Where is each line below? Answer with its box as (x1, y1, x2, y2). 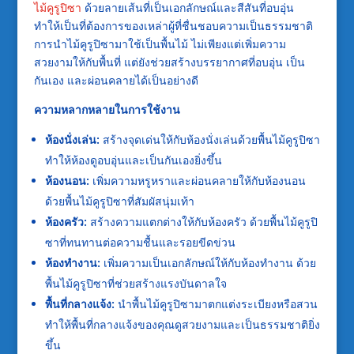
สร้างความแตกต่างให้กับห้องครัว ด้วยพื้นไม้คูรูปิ (86, 214, 318, 229)
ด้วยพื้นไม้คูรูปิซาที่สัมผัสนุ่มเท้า (44, 194, 194, 209)
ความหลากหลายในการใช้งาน (33, 102, 180, 117)
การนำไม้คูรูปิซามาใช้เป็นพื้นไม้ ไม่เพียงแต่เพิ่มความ (33, 36, 286, 51)
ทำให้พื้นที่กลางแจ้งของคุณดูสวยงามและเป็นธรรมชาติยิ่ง (44, 317, 320, 332)
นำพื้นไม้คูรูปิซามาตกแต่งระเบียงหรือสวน (114, 296, 318, 311)
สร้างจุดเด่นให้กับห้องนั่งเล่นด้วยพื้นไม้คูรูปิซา (99, 132, 320, 147)
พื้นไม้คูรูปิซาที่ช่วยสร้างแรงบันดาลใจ (44, 276, 227, 291)
